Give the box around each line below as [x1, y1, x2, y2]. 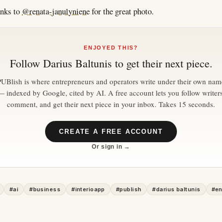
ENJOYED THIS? [84, 45, 138, 51]
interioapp [75, 186, 105, 193]
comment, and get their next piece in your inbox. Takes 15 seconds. [7, 99, 215, 110]
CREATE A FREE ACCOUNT [59, 128, 163, 136]
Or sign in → [92, 143, 130, 151]
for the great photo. [90, 5, 154, 17]
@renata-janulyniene [22, 5, 90, 17]
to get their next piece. [111, 56, 213, 71]
